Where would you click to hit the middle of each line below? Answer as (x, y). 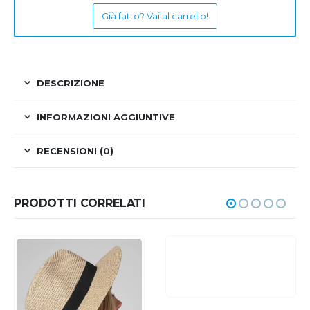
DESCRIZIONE (71, 83)
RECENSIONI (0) (75, 151)
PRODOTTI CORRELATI (80, 203)
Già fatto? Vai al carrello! (155, 16)
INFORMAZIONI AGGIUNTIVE (106, 117)
